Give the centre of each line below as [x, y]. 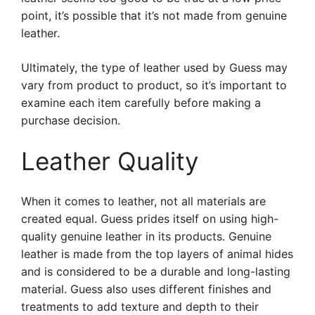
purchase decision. [71, 120]
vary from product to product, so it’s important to [154, 85]
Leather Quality [110, 161]
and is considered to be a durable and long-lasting [156, 271]
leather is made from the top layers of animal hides [157, 254]
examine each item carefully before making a [141, 103]
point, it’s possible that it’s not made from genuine [154, 15]
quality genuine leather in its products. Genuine [146, 236]
